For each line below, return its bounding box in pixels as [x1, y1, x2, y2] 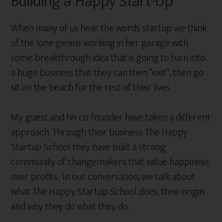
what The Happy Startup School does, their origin [11, 183, 205, 200]
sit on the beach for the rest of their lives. [11, 79, 172, 96]
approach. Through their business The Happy [11, 123, 188, 141]
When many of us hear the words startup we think [11, 19, 207, 37]
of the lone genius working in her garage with [11, 34, 189, 52]
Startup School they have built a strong [11, 138, 166, 156]
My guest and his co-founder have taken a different [11, 109, 211, 126]
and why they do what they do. [11, 198, 129, 215]
